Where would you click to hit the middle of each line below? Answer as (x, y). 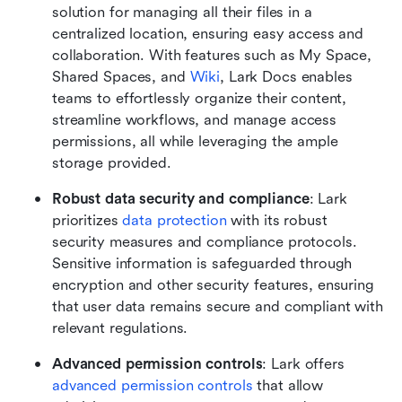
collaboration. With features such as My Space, (212, 55)
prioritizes (87, 220)
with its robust (277, 220)
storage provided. (112, 162)
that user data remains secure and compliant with (218, 306)
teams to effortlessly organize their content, (200, 98)
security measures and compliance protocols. (205, 241)
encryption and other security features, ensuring (213, 284)
